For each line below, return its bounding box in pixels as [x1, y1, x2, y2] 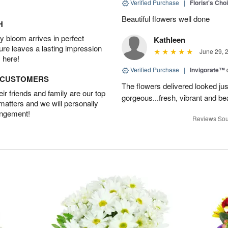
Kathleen [154, 34, 185, 46]
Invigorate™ [190, 65, 225, 75]
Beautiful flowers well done [122, 13, 210, 24]
